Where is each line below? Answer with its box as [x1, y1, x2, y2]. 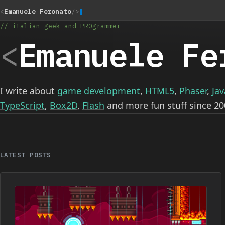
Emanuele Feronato [4, 7, 71, 16]
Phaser [179, 85, 207, 97]
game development [57, 85, 140, 97]
